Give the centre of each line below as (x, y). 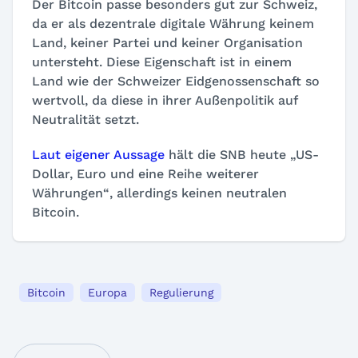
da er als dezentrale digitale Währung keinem (173, 24)
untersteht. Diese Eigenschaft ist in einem (162, 62)
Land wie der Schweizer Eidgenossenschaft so (176, 81)
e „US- (299, 155)
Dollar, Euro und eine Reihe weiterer (145, 174)
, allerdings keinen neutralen (198, 193)
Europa (107, 292)
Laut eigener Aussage (98, 155)
